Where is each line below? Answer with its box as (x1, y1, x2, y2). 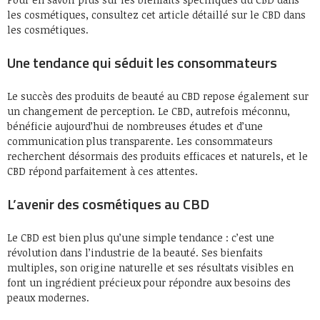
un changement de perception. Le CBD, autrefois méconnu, (7, 104, 290, 119)
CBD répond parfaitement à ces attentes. (7, 164, 198, 179)
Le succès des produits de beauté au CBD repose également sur (7, 89, 309, 104)
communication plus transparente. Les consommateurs (7, 134, 273, 149)
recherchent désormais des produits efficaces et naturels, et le (7, 149, 308, 164)
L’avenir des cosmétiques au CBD (7, 193, 209, 216)
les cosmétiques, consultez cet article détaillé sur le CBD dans (7, 8, 306, 22)
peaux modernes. (7, 291, 89, 305)
